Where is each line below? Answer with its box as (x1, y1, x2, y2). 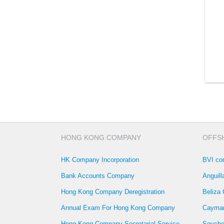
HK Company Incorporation (61, 156, 139, 164)
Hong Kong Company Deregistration (61, 188, 164, 196)
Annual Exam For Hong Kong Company (61, 204, 175, 212)
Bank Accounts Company (61, 172, 134, 180)
